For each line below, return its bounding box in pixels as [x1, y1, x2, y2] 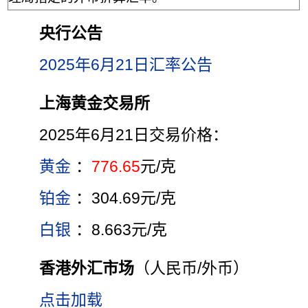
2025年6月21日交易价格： [39, 126, 229, 144]
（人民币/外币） [134, 259, 250, 278]
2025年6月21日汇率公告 [39, 56, 213, 74]
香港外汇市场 [39, 259, 135, 278]
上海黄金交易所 [39, 94, 151, 113]
